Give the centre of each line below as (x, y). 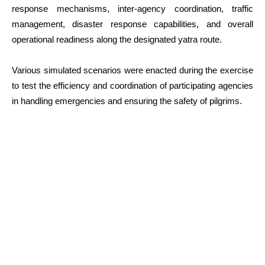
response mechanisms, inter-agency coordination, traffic (132, 8)
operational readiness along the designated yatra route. (117, 39)
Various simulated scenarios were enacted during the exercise (132, 70)
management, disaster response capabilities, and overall (132, 24)
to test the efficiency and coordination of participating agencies (132, 85)
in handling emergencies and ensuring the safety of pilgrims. (127, 101)
